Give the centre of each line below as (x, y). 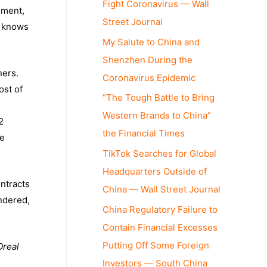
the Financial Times (144, 133)
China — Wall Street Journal (162, 189)
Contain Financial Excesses (160, 227)
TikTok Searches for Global (159, 153)
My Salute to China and (151, 42)
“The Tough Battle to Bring (159, 98)
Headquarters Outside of (155, 171)
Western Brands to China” (157, 116)
